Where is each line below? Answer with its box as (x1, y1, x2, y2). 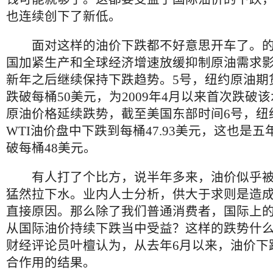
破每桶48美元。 (6, 141, 96, 155)
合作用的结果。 (6, 256, 96, 269)
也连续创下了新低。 (6, 10, 121, 23)
